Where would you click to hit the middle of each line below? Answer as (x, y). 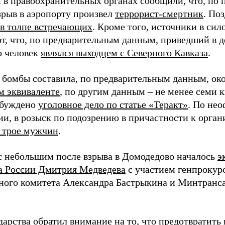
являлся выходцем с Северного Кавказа (124, 53)
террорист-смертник (159, 14)
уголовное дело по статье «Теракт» (113, 104)
